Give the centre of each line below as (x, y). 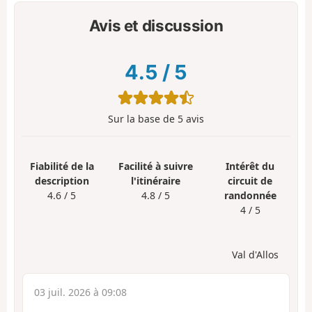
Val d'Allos (255, 254)
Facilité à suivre (156, 166)
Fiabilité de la (62, 166)
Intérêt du (250, 166)
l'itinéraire (156, 180)
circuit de (250, 180)
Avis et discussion (156, 26)
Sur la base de (143, 119)
